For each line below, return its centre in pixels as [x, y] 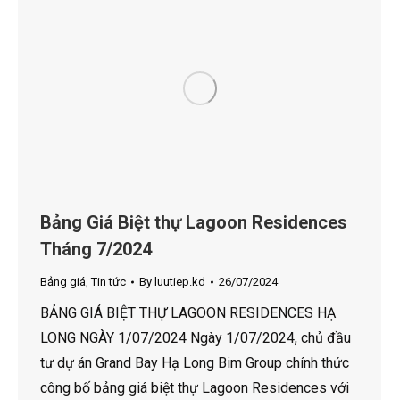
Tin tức [108, 282]
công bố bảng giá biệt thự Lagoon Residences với [195, 388]
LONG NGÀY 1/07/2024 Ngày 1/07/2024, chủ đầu [196, 338]
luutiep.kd [180, 282]
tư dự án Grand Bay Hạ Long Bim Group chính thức [195, 363]
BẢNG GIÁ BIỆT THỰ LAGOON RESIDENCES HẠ [188, 313]
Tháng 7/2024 [96, 250]
